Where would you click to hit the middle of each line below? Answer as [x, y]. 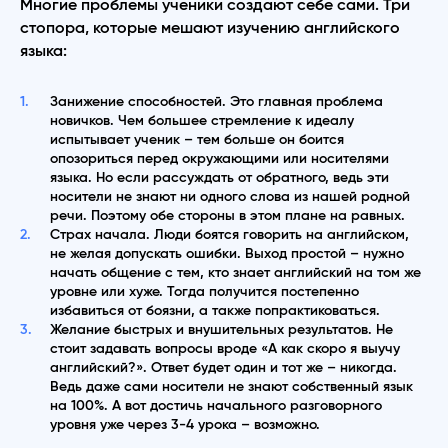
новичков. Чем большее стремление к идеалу [202, 120]
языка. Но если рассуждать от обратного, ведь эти [219, 177]
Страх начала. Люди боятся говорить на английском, [229, 234]
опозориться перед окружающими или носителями [219, 158]
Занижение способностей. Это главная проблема [216, 101]
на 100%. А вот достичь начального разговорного [216, 405]
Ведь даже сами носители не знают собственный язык [231, 386]
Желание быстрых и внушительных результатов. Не [221, 329]
